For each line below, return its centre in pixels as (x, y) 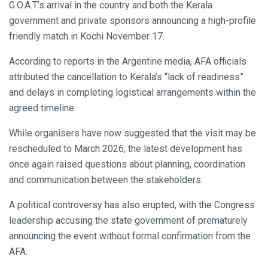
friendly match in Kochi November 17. (87, 36)
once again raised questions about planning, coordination (127, 164)
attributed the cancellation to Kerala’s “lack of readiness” (126, 77)
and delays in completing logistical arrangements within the (133, 92)
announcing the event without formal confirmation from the (130, 236)
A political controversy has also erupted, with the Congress (132, 205)
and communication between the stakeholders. (106, 179)
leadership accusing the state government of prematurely (128, 220)
